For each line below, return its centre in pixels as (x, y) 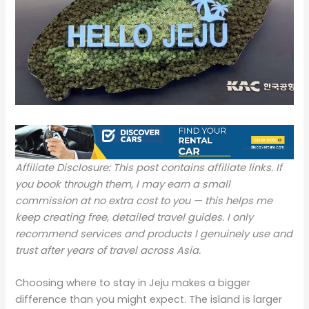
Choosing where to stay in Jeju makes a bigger (133, 283)
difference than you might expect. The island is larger (149, 300)
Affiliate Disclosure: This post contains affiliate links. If (149, 168)
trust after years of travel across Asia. (108, 251)
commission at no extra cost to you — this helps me (144, 201)
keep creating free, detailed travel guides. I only (134, 218)
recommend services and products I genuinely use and (154, 234)
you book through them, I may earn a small (123, 185)
